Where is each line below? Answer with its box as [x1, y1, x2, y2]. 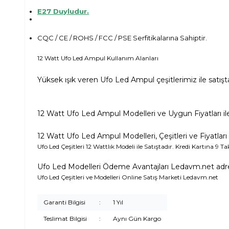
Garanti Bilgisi [43, 198, 85, 207]
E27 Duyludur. [37, 7, 89, 16]
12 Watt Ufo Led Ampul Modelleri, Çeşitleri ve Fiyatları [37, 131, 227, 141]
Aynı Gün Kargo [113, 215, 161, 223]
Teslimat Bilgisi [43, 215, 87, 223]
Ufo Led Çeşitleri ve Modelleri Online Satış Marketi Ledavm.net [37, 173, 218, 181]
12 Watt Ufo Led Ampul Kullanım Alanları [37, 54, 160, 62]
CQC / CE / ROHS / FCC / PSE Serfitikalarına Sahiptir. [37, 34, 207, 42]
